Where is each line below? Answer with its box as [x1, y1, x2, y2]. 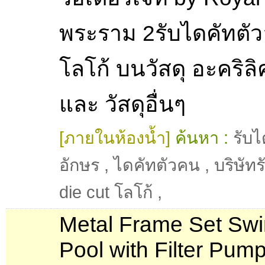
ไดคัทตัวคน [114, 156, 200, 175]
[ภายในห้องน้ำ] [59, 128, 170, 148]
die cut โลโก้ [59, 183, 153, 202]
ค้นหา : [175, 128, 228, 148]
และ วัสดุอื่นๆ [59, 92, 186, 117]
